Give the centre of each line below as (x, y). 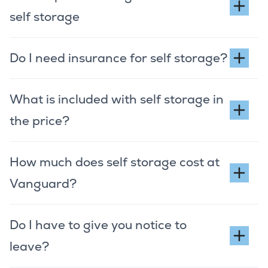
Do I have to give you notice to (98, 225)
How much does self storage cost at (115, 162)
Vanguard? (43, 183)
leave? (29, 246)
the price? (39, 121)
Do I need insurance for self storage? (118, 58)
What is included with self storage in (117, 99)
